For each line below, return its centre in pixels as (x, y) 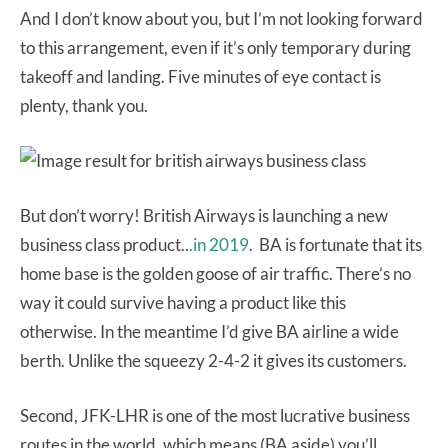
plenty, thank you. (84, 106)
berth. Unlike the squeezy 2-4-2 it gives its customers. (213, 361)
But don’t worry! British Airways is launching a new (204, 216)
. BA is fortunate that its (335, 245)
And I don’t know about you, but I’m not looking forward (221, 19)
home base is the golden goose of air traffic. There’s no (215, 274)
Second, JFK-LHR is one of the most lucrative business (215, 416)
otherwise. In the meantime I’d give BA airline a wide (209, 332)
